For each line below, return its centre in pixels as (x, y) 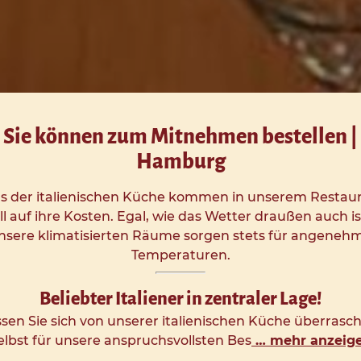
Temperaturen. (180, 255)
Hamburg (180, 162)
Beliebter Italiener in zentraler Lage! (180, 299)
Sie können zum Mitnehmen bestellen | (180, 137)
